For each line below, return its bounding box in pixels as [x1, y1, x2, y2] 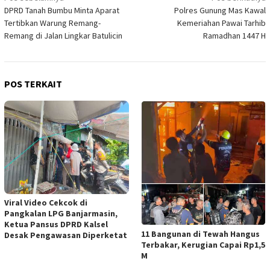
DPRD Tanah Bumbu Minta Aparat [4, 4, 119, 16]
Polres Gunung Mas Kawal [174, 4, 266, 16]
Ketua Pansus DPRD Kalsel [4, 219, 108, 230]
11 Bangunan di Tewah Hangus [141, 228, 260, 239]
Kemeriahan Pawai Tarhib [177, 17, 266, 28]
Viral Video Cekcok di [4, 197, 87, 209]
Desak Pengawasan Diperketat [4, 230, 127, 241]
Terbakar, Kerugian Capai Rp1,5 [141, 239, 265, 250]
